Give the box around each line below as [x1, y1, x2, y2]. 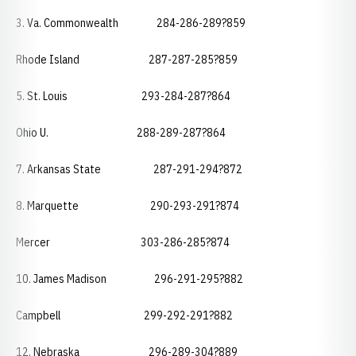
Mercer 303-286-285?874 [16, 235, 230, 250]
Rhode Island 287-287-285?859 [16, 52, 238, 67]
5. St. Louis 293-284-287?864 [16, 89, 230, 103]
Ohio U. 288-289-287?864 [16, 126, 226, 140]
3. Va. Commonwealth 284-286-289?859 [16, 16, 246, 30]
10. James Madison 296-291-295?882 [16, 272, 243, 286]
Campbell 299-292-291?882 [16, 308, 233, 323]
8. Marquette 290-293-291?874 [16, 199, 239, 213]
